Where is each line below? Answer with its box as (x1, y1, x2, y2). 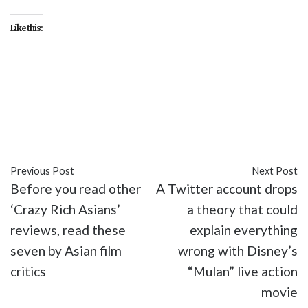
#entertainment (102, 81, 195, 97)
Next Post (252, 165, 298, 177)
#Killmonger (10, 102, 81, 118)
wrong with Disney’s (178, 243, 298, 258)
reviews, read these (10, 222, 126, 238)
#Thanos (10, 122, 61, 138)
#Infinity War (197, 81, 273, 97)
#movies (197, 102, 246, 118)
